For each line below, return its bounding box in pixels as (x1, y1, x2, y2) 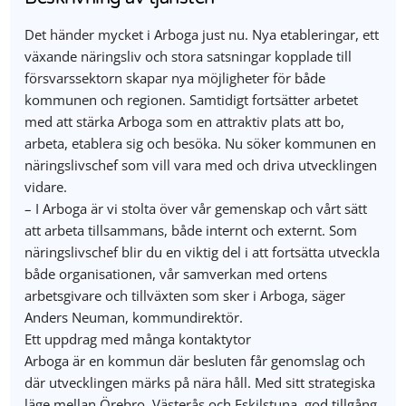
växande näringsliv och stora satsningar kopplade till (24, 47, 353, 65)
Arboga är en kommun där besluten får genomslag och (24, 352, 366, 370)
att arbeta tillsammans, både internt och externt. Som (24, 221, 358, 239)
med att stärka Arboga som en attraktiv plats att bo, (24, 112, 345, 130)
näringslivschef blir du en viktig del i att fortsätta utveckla (24, 243, 381, 261)
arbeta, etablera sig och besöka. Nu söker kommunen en (24, 134, 377, 152)
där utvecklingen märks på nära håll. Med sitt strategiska (24, 373, 376, 391)
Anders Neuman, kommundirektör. (24, 308, 244, 326)
